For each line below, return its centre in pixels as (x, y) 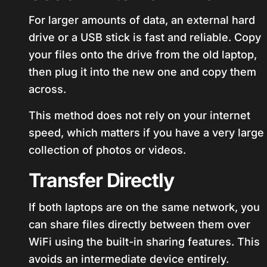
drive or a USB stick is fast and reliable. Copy (145, 37)
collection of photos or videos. (107, 150)
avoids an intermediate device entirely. (129, 259)
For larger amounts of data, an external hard (142, 20)
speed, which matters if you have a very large (146, 133)
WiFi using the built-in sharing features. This (144, 242)
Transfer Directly (101, 180)
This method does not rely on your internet (139, 115)
